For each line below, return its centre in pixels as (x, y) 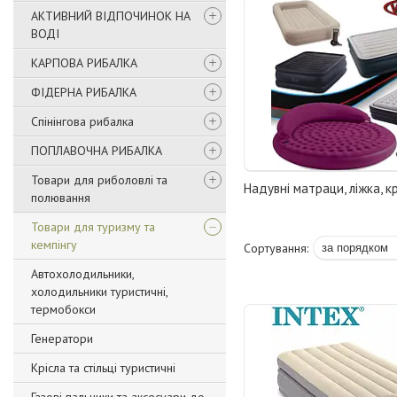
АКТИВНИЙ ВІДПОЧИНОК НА (111, 16)
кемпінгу (54, 245)
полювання (61, 198)
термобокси (63, 309)
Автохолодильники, (82, 274)
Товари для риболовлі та (99, 180)
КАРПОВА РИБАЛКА (84, 63)
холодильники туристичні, (99, 292)
